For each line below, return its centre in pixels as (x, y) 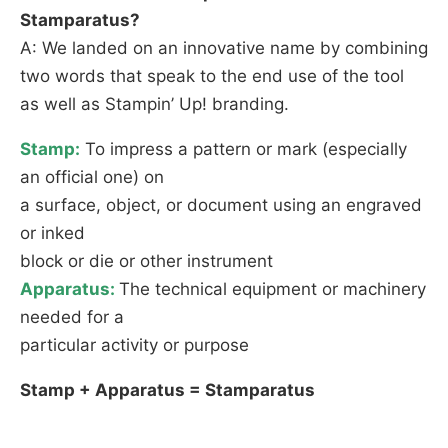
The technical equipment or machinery (272, 288)
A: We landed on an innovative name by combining (224, 47)
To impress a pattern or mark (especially (243, 148)
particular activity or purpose (134, 344)
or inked (52, 232)
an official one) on (92, 176)
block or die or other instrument (146, 260)
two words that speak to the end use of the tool (212, 75)
